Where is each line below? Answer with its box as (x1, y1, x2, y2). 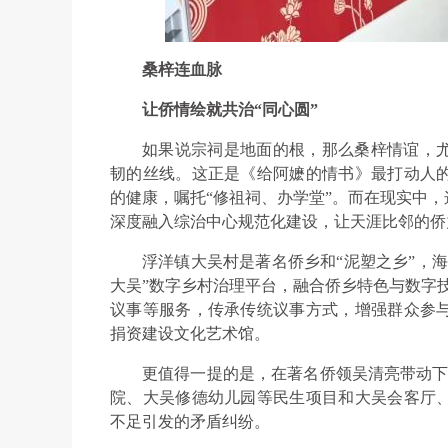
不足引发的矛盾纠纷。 (110, 413, 270, 431)
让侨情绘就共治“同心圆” (142, 101, 318, 119)
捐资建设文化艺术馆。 (110, 325, 270, 343)
